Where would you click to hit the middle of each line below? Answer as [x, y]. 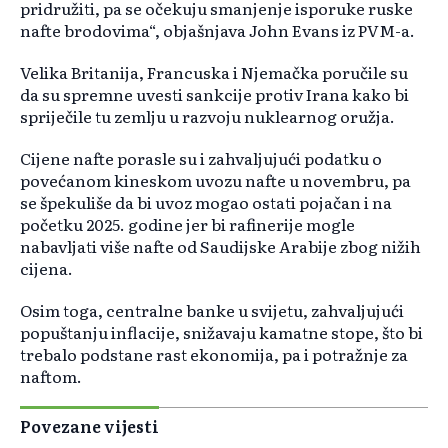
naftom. [51, 376]
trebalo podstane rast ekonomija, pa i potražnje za [214, 354]
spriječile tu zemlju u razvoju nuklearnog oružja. [207, 116]
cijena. [46, 268]
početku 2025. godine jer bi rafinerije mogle [187, 224]
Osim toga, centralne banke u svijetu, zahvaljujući [212, 310]
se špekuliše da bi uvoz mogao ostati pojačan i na [206, 202]
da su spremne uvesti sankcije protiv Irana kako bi [214, 94]
